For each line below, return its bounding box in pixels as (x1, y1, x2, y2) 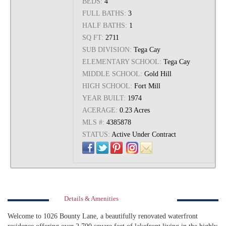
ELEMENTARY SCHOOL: (82, 58, 162, 66)
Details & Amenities (64, 195, 119, 202)
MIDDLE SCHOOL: (82, 70, 143, 78)
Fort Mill (134, 82, 161, 90)
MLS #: (82, 119, 105, 126)
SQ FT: (82, 34, 104, 41)
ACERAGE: (82, 106, 118, 114)
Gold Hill (144, 70, 172, 78)
